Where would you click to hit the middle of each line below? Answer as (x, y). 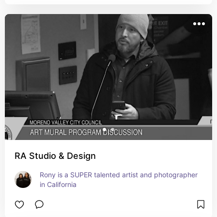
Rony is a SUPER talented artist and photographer (119, 175)
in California (58, 184)
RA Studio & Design (55, 156)
